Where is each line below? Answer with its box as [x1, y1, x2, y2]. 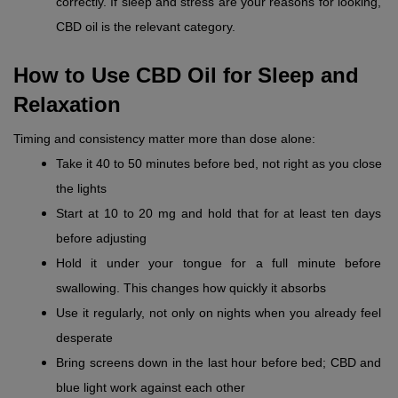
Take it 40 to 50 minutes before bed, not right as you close [56, 156, 382, 171]
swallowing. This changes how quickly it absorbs [56, 281, 326, 296]
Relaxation [13, 92, 121, 117]
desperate [56, 330, 113, 346]
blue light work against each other [56, 380, 245, 395]
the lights [56, 181, 107, 196]
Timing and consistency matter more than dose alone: [13, 131, 315, 147]
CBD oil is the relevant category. [56, 20, 235, 35]
